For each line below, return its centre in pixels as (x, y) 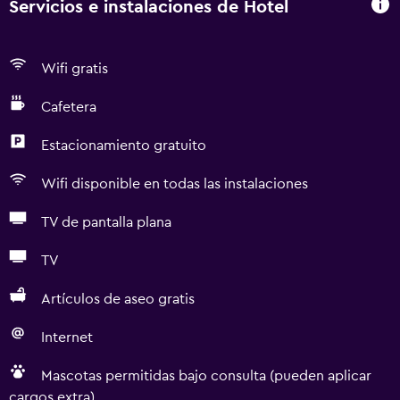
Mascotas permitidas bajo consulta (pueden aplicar (206, 376)
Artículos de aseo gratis (118, 299)
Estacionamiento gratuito (124, 146)
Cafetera (69, 107)
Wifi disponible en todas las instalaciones (175, 184)
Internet (67, 337)
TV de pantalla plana (106, 222)
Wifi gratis (75, 69)
